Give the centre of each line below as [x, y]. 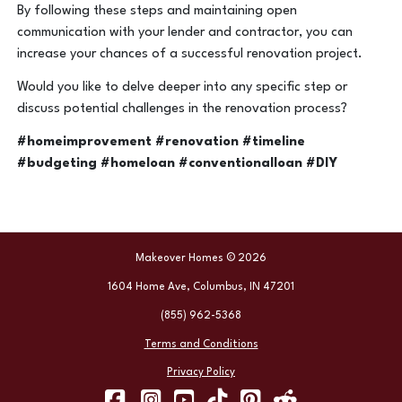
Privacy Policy [201, 373]
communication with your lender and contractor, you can [185, 33]
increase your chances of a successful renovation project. [190, 55]
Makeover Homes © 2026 [201, 259]
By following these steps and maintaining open [157, 12]
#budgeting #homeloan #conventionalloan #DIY [178, 163]
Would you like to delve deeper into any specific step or [183, 88]
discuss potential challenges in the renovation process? [183, 109]
